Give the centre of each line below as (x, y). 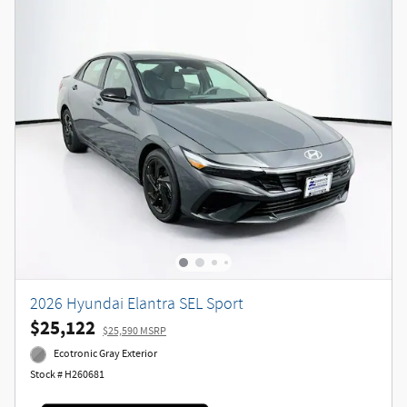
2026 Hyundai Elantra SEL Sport (137, 304)
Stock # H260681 (67, 374)
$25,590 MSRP (134, 332)
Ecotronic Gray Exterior (106, 354)
